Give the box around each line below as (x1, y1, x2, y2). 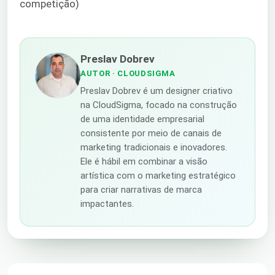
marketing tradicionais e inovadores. (80, 141, 227, 153)
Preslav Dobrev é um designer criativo (80, 85, 233, 96)
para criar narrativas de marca (80, 184, 202, 195)
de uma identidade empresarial (80, 113, 204, 125)
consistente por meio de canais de (80, 127, 222, 139)
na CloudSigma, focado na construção (80, 99, 237, 110)
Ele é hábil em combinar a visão (80, 155, 207, 167)
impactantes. (80, 198, 134, 209)
